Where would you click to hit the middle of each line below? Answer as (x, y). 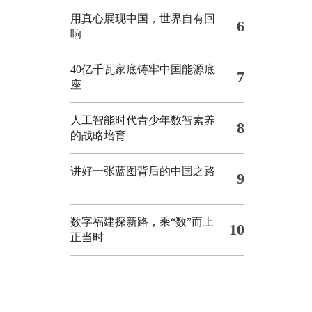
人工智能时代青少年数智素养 (143, 120)
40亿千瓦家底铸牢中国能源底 (143, 69)
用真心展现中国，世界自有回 (143, 18)
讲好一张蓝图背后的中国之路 (143, 171)
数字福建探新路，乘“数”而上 (142, 222)
